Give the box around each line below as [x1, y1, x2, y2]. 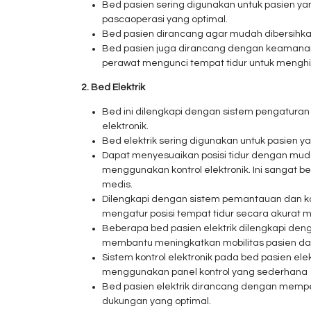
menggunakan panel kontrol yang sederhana [102, 267, 308, 277]
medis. [102, 180, 133, 190]
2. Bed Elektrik [81, 83, 145, 92]
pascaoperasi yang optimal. [102, 15, 228, 24]
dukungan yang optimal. [102, 296, 211, 306]
